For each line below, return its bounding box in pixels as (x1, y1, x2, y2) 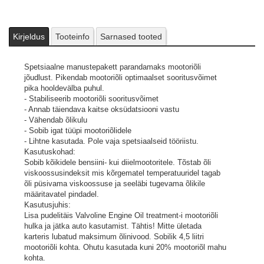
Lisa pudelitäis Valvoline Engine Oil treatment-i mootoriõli (24, 211, 218, 220)
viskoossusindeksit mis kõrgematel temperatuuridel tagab (24, 169, 220, 177)
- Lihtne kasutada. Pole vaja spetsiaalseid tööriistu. (24, 137, 199, 146)
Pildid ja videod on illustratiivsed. (130, 31, 250, 40)
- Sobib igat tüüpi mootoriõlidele (24, 126, 131, 135)
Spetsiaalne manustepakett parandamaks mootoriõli (24, 62, 201, 71)
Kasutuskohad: (24, 147, 75, 156)
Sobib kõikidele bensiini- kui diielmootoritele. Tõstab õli (24, 158, 211, 167)
